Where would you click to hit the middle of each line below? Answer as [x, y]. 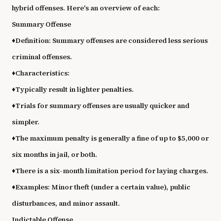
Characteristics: [42, 73]
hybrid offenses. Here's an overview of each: [86, 8]
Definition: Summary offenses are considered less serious [111, 40]
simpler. [26, 122]
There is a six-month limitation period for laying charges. [112, 171]
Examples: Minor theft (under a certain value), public [103, 187]
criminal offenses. [42, 57]
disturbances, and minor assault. [66, 203]
